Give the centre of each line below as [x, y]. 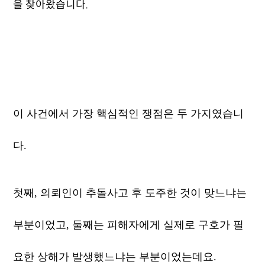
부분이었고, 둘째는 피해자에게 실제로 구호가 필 [129, 225]
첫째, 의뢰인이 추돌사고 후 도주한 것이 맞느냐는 [130, 193]
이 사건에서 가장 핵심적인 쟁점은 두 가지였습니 [129, 114]
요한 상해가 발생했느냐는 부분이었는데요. [115, 257]
